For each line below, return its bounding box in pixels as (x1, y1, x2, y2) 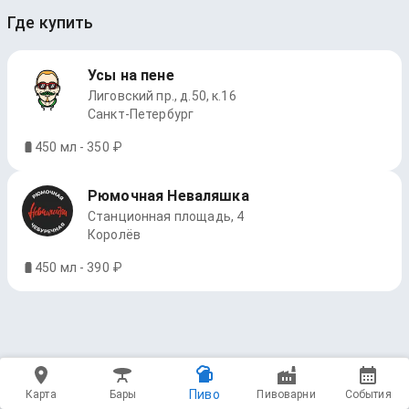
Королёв (88, 227, 142, 242)
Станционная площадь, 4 (88, 209, 245, 224)
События (344, 388, 392, 401)
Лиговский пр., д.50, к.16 (88, 89, 236, 103)
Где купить (7, 13, 94, 32)
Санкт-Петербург (88, 107, 194, 121)
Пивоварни (257, 388, 316, 401)
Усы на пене (88, 67, 174, 84)
